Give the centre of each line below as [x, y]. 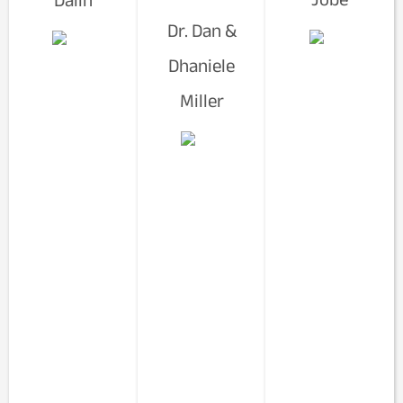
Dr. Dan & [201, 30]
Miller [201, 100]
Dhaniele [201, 65]
